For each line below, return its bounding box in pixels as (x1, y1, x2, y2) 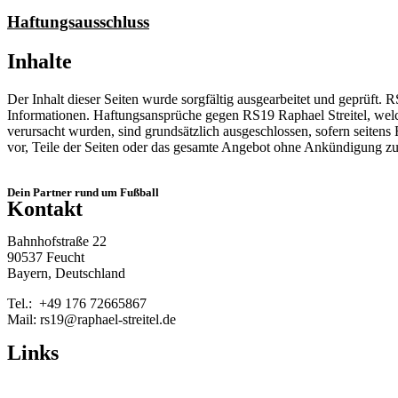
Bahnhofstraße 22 (7, 234, 107, 250)
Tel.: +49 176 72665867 (7, 296, 147, 312)
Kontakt (7, 197, 83, 221)
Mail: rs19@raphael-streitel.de (7, 312, 176, 328)
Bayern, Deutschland (7, 266, 125, 282)
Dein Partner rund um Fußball (7, 186, 159, 200)
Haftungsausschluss (7, 12, 149, 32)
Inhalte (7, 50, 72, 74)
